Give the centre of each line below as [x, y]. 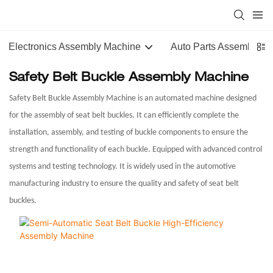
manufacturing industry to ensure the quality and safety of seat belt [124, 183]
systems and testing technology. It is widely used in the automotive [122, 166]
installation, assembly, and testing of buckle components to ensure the [129, 132]
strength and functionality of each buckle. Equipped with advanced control [136, 149]
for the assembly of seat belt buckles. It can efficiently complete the [124, 115]
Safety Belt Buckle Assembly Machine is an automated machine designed [133, 98]
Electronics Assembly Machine [75, 47]
